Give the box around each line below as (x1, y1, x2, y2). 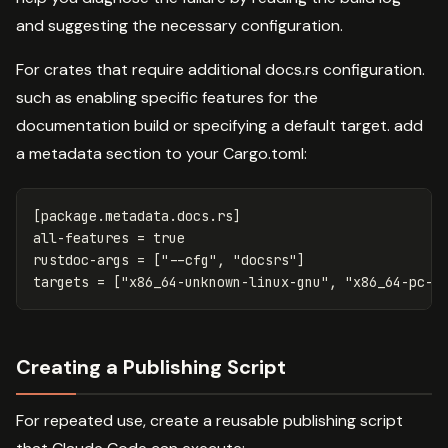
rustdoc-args (33, 251, 129, 270)
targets (33, 273, 89, 292)
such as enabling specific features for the (16, 87, 318, 109)
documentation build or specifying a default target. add (16, 115, 423, 137)
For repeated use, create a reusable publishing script (16, 410, 403, 432)
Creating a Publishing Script (16, 354, 286, 381)
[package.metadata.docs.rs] (33, 207, 241, 226)
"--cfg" (161, 251, 217, 270)
